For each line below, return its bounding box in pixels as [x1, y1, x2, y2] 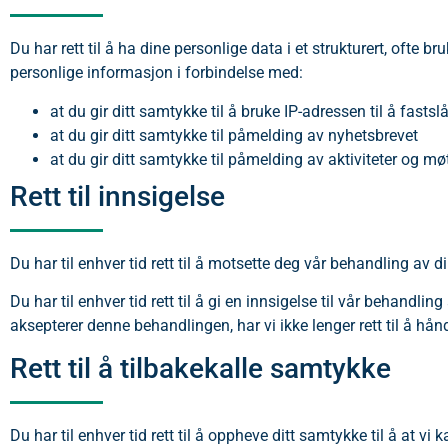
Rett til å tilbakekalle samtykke [10, 352, 391, 386]
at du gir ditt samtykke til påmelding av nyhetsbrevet [50, 125, 418, 145]
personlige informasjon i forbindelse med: [10, 63, 303, 83]
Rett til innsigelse [10, 179, 225, 213]
